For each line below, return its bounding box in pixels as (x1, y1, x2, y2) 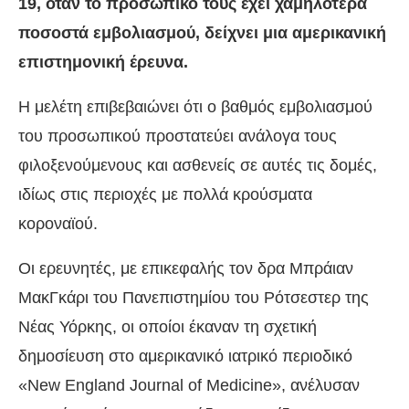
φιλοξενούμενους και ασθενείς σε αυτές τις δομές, (18, 156, 377, 175)
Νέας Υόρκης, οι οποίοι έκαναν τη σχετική (18, 318, 317, 337)
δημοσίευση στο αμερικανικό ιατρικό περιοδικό (18, 347, 352, 366)
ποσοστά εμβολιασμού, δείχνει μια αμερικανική (18, 24, 386, 43)
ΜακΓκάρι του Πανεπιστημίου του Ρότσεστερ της (18, 288, 369, 308)
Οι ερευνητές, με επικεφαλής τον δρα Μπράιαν (18, 259, 353, 278)
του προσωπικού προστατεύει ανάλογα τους (18, 127, 337, 146)
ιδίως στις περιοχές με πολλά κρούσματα (18, 185, 312, 204)
